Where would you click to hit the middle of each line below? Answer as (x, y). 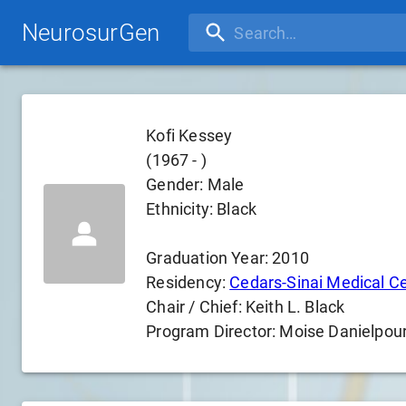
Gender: (177, 184)
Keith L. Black (295, 307)
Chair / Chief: (196, 307)
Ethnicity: (182, 209)
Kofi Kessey (189, 135)
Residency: (186, 282)
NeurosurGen (91, 32)
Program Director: (213, 331)
